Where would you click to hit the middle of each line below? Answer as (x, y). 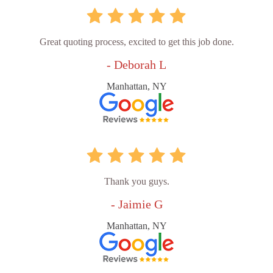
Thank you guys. (136, 182)
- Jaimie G (136, 204)
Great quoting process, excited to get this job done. (136, 42)
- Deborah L (136, 65)
